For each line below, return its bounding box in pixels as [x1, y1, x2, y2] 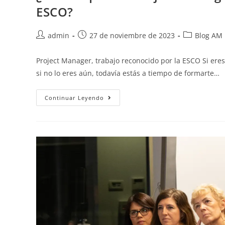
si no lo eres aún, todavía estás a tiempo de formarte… [36, 68, 219, 78]
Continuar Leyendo [45, 94, 104, 102]
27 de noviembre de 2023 [89, 31, 175, 41]
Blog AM [195, 31, 222, 41]
